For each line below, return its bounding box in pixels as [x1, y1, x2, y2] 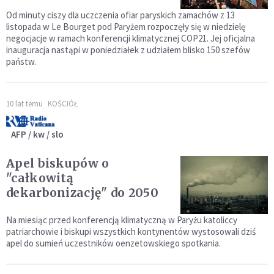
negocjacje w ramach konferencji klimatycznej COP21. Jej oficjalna [6, 32, 255, 44]
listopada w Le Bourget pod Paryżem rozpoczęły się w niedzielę [6, 20, 245, 32]
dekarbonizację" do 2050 [6, 185, 158, 200]
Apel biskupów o [6, 155, 109, 171]
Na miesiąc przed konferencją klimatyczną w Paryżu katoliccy [6, 213, 237, 226]
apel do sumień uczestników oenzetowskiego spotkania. [6, 237, 221, 249]
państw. [6, 55, 36, 67]
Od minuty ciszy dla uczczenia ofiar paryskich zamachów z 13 [6, 9, 235, 21]
